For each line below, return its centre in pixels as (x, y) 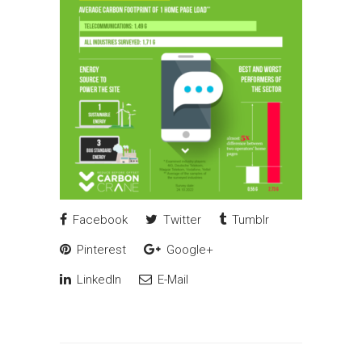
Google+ (188, 250)
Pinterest (100, 250)
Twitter (181, 220)
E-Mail (171, 280)
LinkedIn (97, 280)
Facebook (99, 220)
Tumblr (249, 220)
